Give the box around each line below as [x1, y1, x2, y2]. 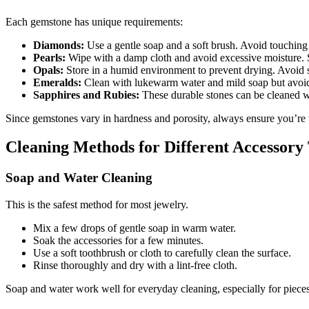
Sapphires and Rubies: [33, 88, 139, 101]
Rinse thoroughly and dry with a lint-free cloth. [33, 259, 237, 272]
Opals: [33, 63, 63, 76]
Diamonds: [33, 39, 84, 51]
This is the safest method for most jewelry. [6, 199, 188, 211]
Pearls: [33, 51, 66, 63]
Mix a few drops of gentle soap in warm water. [33, 222, 236, 235]
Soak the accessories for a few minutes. [33, 235, 203, 247]
